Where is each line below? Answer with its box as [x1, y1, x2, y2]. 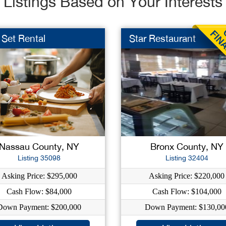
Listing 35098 [18, 154, 61, 162]
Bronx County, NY [150, 141, 223, 152]
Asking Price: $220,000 [149, 172, 225, 180]
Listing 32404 [165, 154, 208, 162]
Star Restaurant [129, 33, 196, 44]
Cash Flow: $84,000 [7, 187, 72, 196]
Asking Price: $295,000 [1, 172, 77, 180]
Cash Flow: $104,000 [152, 187, 221, 196]
